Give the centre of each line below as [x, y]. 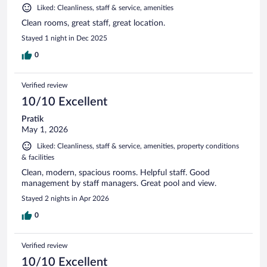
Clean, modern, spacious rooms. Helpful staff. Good [116, 173]
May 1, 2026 [45, 130]
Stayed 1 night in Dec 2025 [64, 38]
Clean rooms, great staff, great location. [93, 23]
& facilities [38, 157]
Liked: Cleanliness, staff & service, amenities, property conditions [138, 146]
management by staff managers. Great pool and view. [119, 183]
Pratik [32, 119]
